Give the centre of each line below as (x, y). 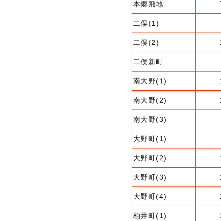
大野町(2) (150, 158)
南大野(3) (150, 119)
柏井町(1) (150, 216)
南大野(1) (150, 81)
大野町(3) (150, 177)
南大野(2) (150, 100)
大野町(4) (150, 196)
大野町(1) (150, 139)
